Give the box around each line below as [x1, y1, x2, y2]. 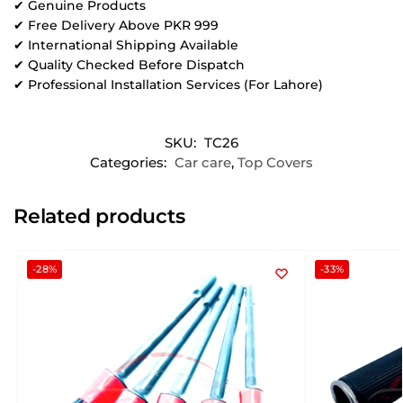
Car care [175, 154, 231, 172]
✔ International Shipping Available [13, 36, 238, 53]
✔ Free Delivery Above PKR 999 [13, 16, 219, 33]
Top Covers [237, 154, 313, 172]
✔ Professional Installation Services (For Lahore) [13, 76, 323, 93]
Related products [13, 204, 185, 229]
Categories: [90, 154, 170, 172]
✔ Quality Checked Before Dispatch [13, 56, 245, 73]
